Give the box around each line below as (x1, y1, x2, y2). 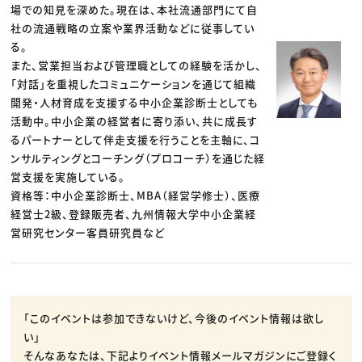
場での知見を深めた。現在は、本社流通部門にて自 (11, 2, 259, 18)
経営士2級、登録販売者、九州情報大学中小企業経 (11, 206, 257, 222)
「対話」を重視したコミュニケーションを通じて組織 (11, 76, 257, 92)
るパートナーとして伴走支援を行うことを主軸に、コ (11, 132, 261, 148)
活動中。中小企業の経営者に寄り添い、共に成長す (11, 113, 259, 129)
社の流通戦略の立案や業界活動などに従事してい (11, 20, 255, 36)
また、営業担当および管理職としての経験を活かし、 (11, 57, 263, 74)
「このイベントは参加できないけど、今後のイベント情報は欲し (23, 310, 325, 326)
